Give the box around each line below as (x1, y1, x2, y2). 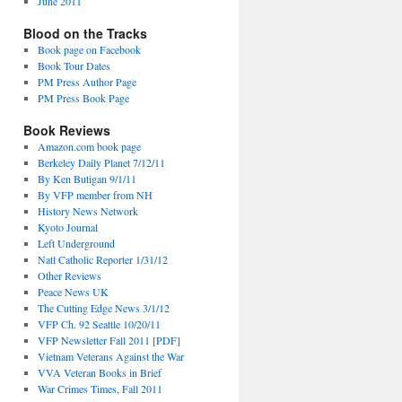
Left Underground (37, 236, 115, 250)
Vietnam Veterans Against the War (37, 349, 184, 363)
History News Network (37, 204, 138, 218)
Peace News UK (37, 284, 109, 299)
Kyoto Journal (37, 220, 98, 234)
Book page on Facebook (37, 42, 141, 57)
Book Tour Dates (37, 58, 110, 73)
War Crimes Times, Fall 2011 (37, 381, 162, 396)
